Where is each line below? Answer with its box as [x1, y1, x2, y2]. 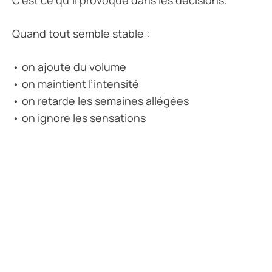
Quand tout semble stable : [12, 26, 149, 41]
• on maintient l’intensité [12, 76, 139, 92]
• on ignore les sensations [12, 110, 146, 126]
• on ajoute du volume [12, 59, 126, 75]
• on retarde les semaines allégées [12, 93, 189, 109]
